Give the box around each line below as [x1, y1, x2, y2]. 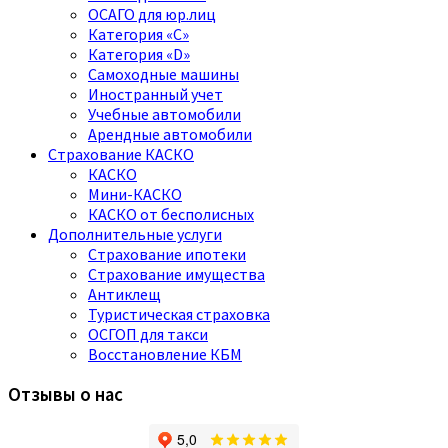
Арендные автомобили [88, 124, 252, 145]
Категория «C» [88, 24, 189, 45]
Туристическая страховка [88, 304, 270, 325]
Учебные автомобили [88, 104, 241, 125]
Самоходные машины [88, 64, 239, 85]
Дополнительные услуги [48, 224, 222, 245]
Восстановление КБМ [88, 344, 242, 365]
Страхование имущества [88, 264, 265, 285]
